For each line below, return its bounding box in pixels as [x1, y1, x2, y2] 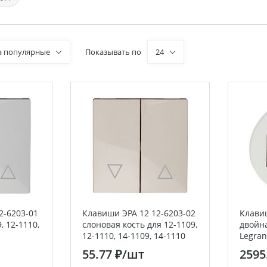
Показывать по [85, 46, 141, 57]
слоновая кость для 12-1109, [82, 219, 198, 230]
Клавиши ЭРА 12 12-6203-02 [82, 207, 196, 219]
